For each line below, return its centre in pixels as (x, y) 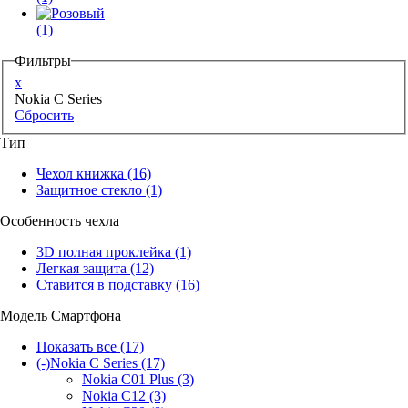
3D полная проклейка (104, 251)
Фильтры (43, 61)
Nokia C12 (114, 395)
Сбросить (44, 115)
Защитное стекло (89, 189)
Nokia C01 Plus (128, 379)
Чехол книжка (80, 173)
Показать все (76, 346)
